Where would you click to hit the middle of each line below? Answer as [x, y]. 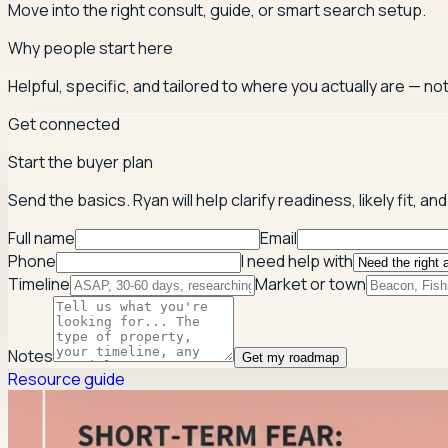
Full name [41, 238]
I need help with [297, 261]
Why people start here [90, 48]
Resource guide [66, 379]
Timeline [39, 284]
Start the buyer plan [80, 162]
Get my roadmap [290, 358]
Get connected [64, 124]
